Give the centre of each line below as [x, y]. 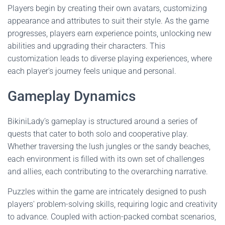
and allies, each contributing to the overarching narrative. [108, 172]
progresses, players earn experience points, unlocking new [109, 33]
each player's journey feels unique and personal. [92, 71]
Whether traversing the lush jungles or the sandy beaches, [109, 146]
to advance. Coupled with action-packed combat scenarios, [112, 217]
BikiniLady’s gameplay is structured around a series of [102, 121]
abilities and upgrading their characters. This [86, 46]
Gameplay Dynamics [72, 96]
